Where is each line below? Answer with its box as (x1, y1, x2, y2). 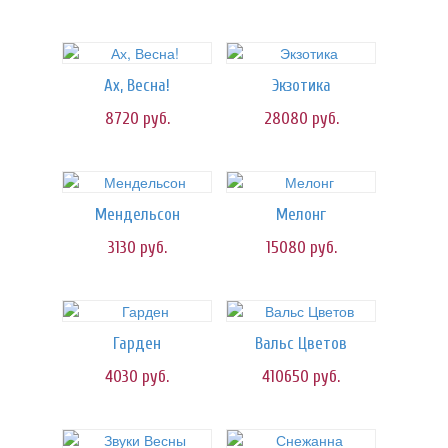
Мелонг (276, 205, 326, 224)
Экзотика (271, 76, 331, 95)
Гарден (113, 334, 161, 353)
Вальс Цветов (255, 334, 347, 353)
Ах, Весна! (104, 76, 170, 95)
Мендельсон (94, 205, 180, 224)
